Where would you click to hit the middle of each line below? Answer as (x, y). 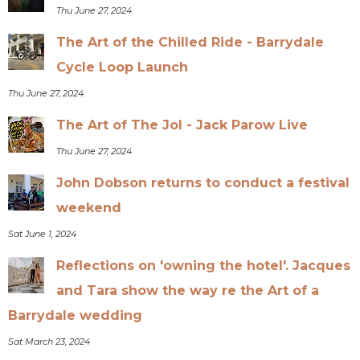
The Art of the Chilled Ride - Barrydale (190, 42)
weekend (89, 207)
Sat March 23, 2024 (49, 341)
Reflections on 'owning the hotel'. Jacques (204, 265)
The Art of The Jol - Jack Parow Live (182, 125)
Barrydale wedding (76, 315)
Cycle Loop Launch (123, 67)
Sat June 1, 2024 (43, 233)
